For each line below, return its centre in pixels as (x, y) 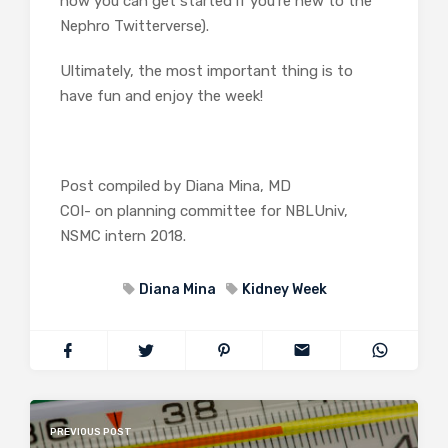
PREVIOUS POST (91, 431)
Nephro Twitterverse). (134, 26)
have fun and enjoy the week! (161, 96)
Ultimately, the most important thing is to (206, 71)
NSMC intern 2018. (123, 236)
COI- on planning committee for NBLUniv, (204, 211)
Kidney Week (284, 289)
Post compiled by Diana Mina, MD (175, 186)
